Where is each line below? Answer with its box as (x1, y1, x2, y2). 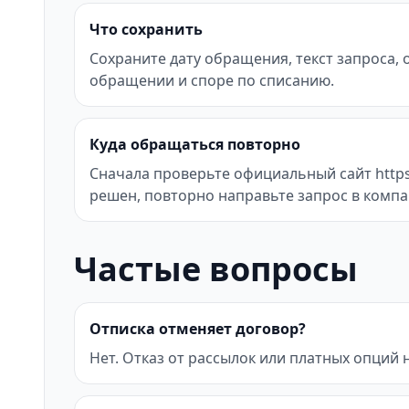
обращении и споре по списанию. (89, 70, 334, 90)
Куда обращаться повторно (89, 134, 300, 154)
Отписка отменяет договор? (89, 319, 306, 339)
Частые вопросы (74, 246, 358, 291)
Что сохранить (89, 19, 203, 39)
